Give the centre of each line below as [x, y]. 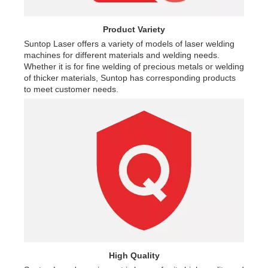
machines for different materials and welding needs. [122, 55]
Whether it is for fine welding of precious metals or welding [134, 66]
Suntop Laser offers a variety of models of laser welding [129, 43]
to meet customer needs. [71, 89]
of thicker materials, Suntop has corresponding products [130, 77]
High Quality [134, 255]
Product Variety [134, 29]
